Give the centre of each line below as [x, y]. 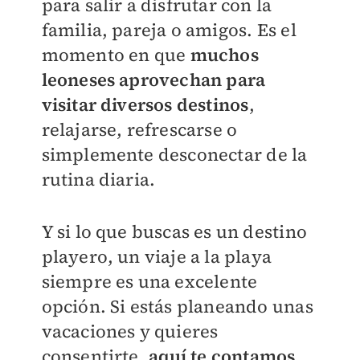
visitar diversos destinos [145, 104]
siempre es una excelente [149, 281]
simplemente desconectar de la [174, 154]
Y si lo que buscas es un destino [174, 231]
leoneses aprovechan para [153, 80]
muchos [222, 55]
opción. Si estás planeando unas [177, 306]
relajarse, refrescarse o [139, 129]
